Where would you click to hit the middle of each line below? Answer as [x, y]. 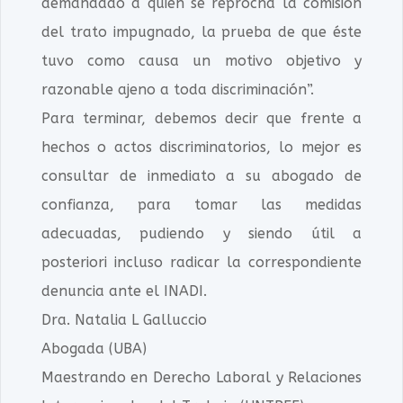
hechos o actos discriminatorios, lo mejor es [201, 147]
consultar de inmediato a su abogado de [201, 176]
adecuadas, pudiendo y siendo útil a [201, 233]
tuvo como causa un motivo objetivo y [201, 61]
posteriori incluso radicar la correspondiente [201, 262]
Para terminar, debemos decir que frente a [201, 118]
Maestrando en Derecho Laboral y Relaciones [201, 377]
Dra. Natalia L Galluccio [124, 320]
